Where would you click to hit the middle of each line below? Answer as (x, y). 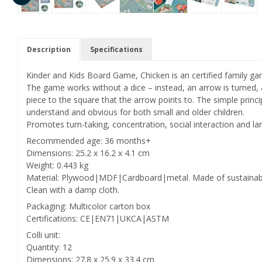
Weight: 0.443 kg (57, 166)
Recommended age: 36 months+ (89, 141)
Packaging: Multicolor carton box (88, 206)
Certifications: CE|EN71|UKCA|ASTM (98, 219)
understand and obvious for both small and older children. (135, 112)
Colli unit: (43, 235)
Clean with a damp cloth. (73, 190)
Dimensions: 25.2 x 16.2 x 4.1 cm (88, 153)
